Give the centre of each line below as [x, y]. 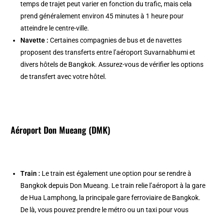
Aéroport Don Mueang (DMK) [62, 130]
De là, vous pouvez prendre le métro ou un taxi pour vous [105, 209]
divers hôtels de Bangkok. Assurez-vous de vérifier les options [112, 64]
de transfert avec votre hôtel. [64, 76]
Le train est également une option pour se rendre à [116, 173]
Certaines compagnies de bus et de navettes [115, 40]
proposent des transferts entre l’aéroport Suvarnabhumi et [108, 52]
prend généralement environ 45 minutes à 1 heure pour [102, 16]
